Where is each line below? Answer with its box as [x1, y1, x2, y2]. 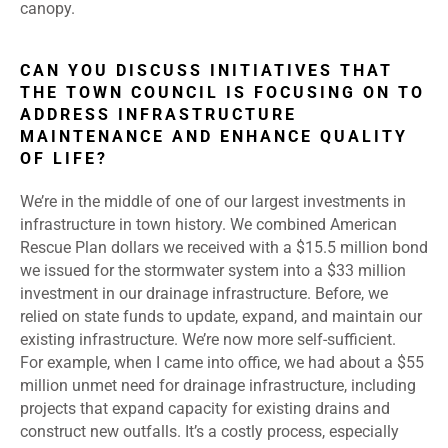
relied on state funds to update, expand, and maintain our [20, 307, 422, 327]
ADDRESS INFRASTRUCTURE [20, 105, 297, 125]
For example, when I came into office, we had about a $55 [20, 353, 424, 373]
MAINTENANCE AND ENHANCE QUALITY [20, 127, 408, 147]
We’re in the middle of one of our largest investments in [20, 192, 406, 212]
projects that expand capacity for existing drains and [20, 399, 390, 419]
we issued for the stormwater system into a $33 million [20, 261, 406, 281]
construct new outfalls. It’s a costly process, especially [20, 422, 399, 442]
